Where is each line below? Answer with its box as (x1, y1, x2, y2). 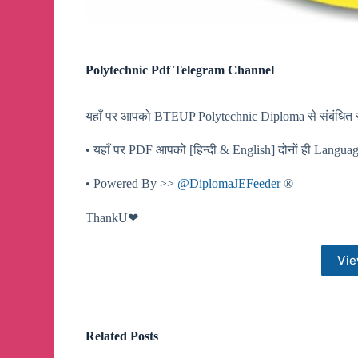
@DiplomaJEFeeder (177, 176, 281, 190)
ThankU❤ (86, 210, 139, 225)
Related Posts (86, 328, 159, 343)
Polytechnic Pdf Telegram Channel (86, 62, 275, 77)
